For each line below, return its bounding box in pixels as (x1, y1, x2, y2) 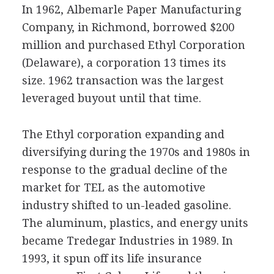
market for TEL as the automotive (21, 181, 206, 194)
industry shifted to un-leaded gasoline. (21, 199, 231, 212)
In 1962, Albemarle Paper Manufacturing (21, 3, 241, 16)
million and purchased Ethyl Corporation (21, 39, 245, 51)
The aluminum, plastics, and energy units (21, 217, 248, 229)
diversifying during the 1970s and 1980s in (21, 146, 250, 158)
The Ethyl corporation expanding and (21, 128, 224, 141)
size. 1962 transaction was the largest (21, 74, 224, 87)
